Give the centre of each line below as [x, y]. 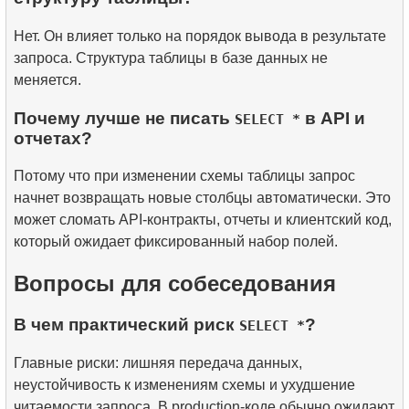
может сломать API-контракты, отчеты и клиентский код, [203, 220]
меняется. [47, 80]
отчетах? [53, 138]
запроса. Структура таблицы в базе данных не [171, 58]
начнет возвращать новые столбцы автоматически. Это [202, 198]
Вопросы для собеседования [175, 284]
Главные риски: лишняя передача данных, [158, 363]
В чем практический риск [126, 325]
